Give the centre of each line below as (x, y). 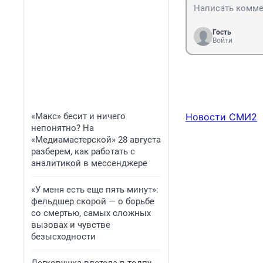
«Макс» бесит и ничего (78, 116)
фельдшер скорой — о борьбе (93, 201)
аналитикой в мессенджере (89, 163)
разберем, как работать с (83, 151)
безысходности (63, 237)
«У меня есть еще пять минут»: (95, 190)
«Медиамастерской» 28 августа (96, 140)
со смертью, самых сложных (91, 213)
